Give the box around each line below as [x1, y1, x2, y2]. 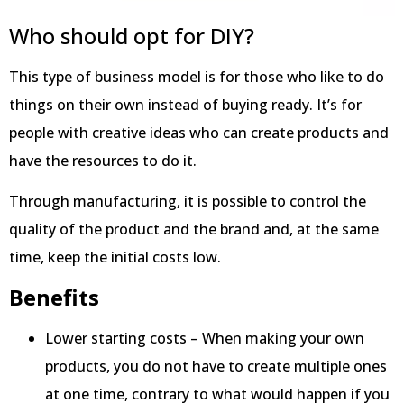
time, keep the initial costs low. [9, 247, 221, 268]
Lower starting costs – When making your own [45, 327, 364, 348]
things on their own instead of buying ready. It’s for [9, 94, 362, 115]
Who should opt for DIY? [9, 20, 254, 50]
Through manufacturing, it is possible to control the [9, 191, 366, 212]
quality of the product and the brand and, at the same [9, 219, 379, 240]
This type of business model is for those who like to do [9, 66, 384, 87]
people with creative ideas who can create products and [9, 122, 389, 142]
